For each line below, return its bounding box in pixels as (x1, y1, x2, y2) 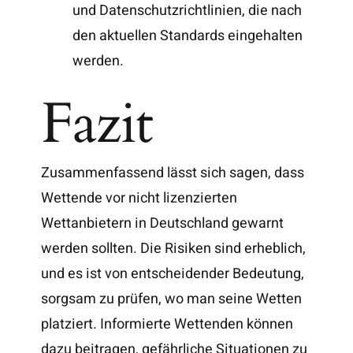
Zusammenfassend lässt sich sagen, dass (41, 162, 305, 184)
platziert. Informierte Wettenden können (41, 313, 294, 335)
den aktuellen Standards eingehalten (72, 24, 303, 46)
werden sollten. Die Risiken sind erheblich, (41, 237, 307, 259)
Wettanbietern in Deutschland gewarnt (41, 212, 284, 234)
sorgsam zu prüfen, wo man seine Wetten (41, 288, 303, 310)
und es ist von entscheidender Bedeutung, (41, 262, 305, 284)
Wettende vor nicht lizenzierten (41, 187, 238, 209)
